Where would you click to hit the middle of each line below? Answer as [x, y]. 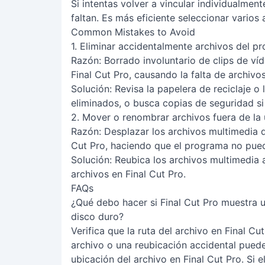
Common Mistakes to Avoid [133, 32]
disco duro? [97, 216]
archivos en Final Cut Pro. [128, 174]
